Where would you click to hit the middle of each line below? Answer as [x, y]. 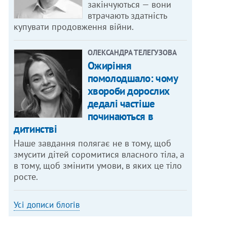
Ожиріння [109, 66]
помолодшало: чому [133, 79]
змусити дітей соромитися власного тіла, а [99, 155]
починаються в [120, 117]
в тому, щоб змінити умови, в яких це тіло [98, 166]
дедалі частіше [121, 104]
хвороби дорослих [128, 91]
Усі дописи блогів [47, 205]
